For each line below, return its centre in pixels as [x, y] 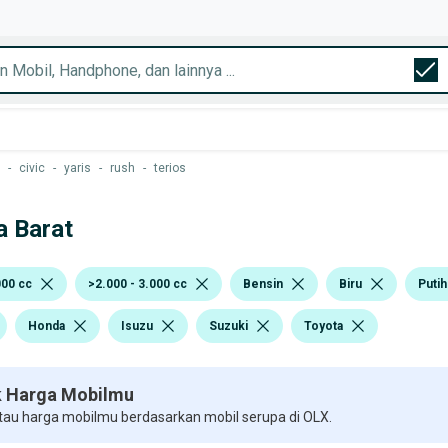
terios [170, 168]
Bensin [263, 283]
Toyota [323, 325]
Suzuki [228, 325]
